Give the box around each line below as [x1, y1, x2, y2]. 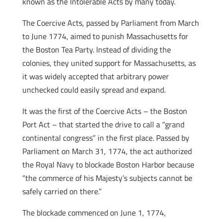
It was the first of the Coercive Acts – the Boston [22, 105, 187, 117]
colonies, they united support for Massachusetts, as [22, 57, 196, 69]
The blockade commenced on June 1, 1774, [22, 207, 166, 219]
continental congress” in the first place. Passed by [22, 132, 189, 144]
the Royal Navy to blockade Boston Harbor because [22, 159, 194, 170]
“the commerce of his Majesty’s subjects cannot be [22, 172, 192, 184]
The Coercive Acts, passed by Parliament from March [22, 17, 199, 29]
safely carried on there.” [22, 185, 102, 197]
